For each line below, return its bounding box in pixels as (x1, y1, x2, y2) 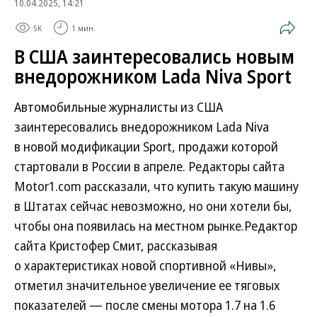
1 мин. (71, 22, 96, 33)
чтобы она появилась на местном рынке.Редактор (14, 217, 297, 234)
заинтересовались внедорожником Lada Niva (14, 118, 269, 135)
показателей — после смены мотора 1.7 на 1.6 (14, 296, 275, 313)
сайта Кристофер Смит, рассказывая (14, 237, 217, 254)
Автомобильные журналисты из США (14, 98, 223, 115)
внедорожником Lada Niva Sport (14, 64, 292, 89)
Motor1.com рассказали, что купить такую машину (14, 178, 299, 195)
